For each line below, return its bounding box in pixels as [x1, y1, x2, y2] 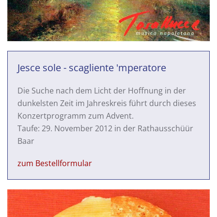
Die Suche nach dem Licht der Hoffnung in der [17, 85, 186, 96]
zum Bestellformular [17, 157, 92, 169]
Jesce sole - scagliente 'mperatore [17, 61, 166, 74]
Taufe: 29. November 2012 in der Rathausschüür [17, 123, 193, 134]
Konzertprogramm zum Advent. [17, 110, 134, 121]
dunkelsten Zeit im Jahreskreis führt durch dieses [17, 97, 196, 108]
